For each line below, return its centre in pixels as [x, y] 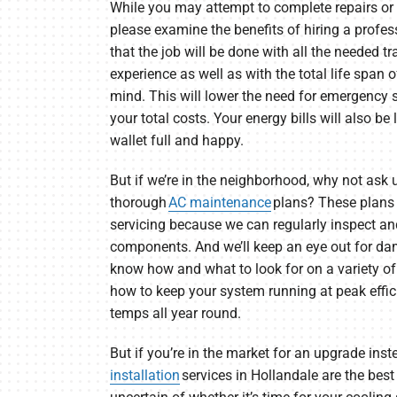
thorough [139, 203]
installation [144, 376]
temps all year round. [175, 314]
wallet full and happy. [176, 141]
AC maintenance [219, 203]
